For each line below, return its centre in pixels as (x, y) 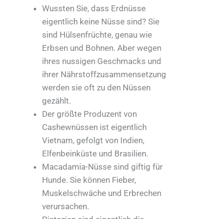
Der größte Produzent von (89, 114)
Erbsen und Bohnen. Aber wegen (102, 48)
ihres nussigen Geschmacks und (102, 61)
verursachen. (66, 207)
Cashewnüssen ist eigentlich (94, 127)
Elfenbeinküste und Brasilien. (95, 154)
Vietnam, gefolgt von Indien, (93, 141)
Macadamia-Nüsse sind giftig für (102, 167)
